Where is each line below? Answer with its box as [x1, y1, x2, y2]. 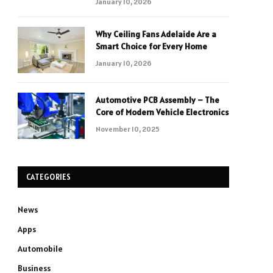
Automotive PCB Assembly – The [96, 94, 219, 105]
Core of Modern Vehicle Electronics [96, 107, 229, 118]
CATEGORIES [26, 172, 71, 182]
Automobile [18, 243, 63, 254]
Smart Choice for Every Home [96, 41, 207, 52]
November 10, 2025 [96, 124, 160, 133]
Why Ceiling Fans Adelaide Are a [96, 29, 216, 40]
